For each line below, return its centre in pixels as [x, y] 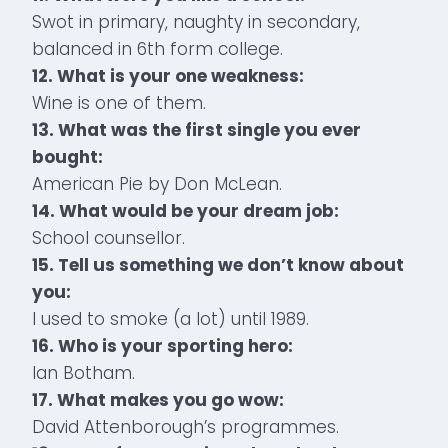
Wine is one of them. [119, 102]
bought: [67, 156]
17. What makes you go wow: [158, 399]
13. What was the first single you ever [196, 129]
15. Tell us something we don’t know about [218, 264]
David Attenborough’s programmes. [185, 426]
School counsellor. [108, 237]
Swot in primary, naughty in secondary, [196, 21]
